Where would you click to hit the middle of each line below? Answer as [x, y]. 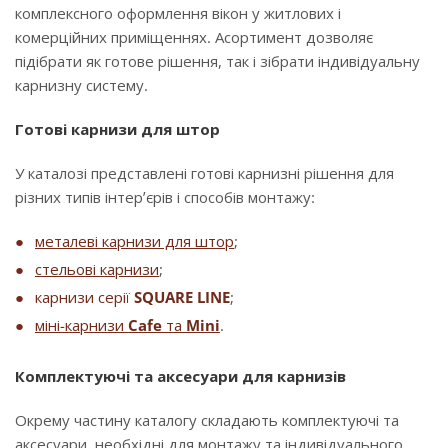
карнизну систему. [81, 85]
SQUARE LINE [182, 297]
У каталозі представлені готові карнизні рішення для [204, 173]
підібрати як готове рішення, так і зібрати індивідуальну [217, 61]
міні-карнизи [81, 325]
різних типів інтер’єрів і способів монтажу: [165, 197]
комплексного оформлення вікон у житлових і [178, 13]
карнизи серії [84, 297]
